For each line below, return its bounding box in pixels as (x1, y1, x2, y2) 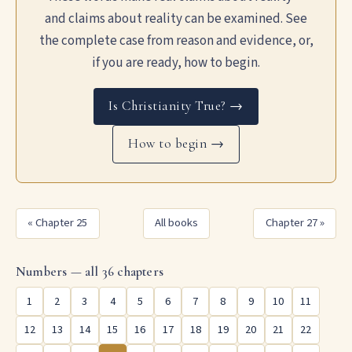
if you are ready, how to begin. (92, 53, 260, 72)
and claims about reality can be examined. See (45, 9, 307, 28)
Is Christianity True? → (108, 97, 244, 115)
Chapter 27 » (265, 214, 324, 232)
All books (155, 214, 198, 232)
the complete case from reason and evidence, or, (38, 31, 313, 50)
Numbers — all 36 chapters (16, 262, 163, 280)
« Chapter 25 (27, 214, 88, 232)
